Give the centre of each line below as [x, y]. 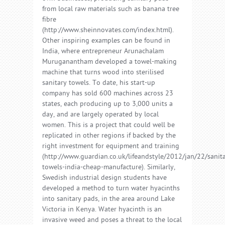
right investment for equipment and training [111, 147]
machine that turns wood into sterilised [103, 73]
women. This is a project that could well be [108, 126]
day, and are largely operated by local [100, 115]
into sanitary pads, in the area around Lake [108, 199]
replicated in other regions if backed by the [109, 136]
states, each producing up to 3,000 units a [107, 104]
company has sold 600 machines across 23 [108, 94]
